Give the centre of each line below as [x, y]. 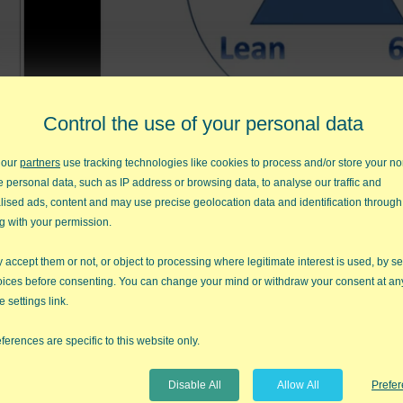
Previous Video [246, 245]
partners [40, 163]
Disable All [194, 385]
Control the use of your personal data [203, 124]
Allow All [298, 385]
